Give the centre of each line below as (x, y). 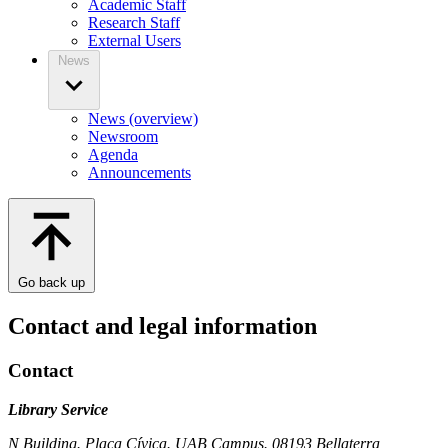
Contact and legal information (162, 326)
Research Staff (134, 23)
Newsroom (123, 137)
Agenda (113, 155)
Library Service (58, 409)
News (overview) (143, 119)
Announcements (139, 173)
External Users (134, 41)
